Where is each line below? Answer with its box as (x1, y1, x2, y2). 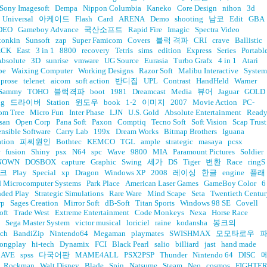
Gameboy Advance (18, 25, 79, 34)
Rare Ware (109, 189, 142, 198)
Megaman (94, 229, 126, 238)
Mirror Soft (64, 198, 100, 207)
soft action (76, 76, 110, 85)
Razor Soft (139, 66, 173, 75)
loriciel (126, 218, 150, 227)
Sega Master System (5, 218, 70, 227)
